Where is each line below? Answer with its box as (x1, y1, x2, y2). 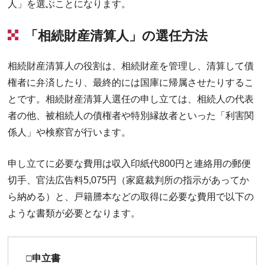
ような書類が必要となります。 (8, 208, 141, 218)
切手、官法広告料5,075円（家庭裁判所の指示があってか (8, 174, 250, 185)
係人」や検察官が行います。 (8, 127, 131, 137)
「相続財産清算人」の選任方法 (25, 28, 208, 43)
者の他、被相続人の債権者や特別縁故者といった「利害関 (8, 110, 254, 121)
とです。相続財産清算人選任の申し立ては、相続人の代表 (8, 93, 254, 104)
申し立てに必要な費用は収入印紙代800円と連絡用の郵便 (8, 158, 251, 169)
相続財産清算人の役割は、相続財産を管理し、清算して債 (8, 60, 254, 71)
